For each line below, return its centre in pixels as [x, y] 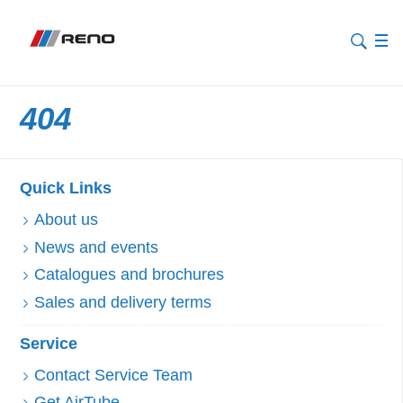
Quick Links [65, 188]
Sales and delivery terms [122, 302]
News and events [96, 247]
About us [66, 220]
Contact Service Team [113, 375]
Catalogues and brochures [129, 275]
